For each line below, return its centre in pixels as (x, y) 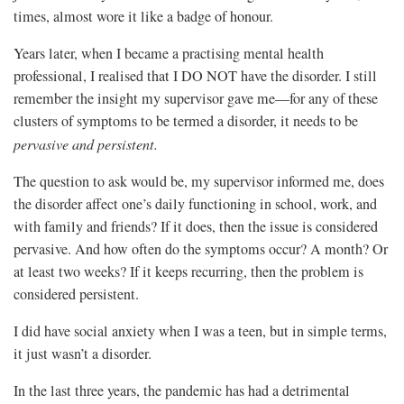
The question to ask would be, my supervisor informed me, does (199, 181)
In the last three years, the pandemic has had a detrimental (182, 390)
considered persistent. (76, 294)
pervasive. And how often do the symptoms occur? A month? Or (201, 248)
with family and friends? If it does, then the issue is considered (196, 226)
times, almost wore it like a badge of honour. (143, 16)
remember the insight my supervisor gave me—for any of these (196, 98)
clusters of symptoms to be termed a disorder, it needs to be (186, 120)
